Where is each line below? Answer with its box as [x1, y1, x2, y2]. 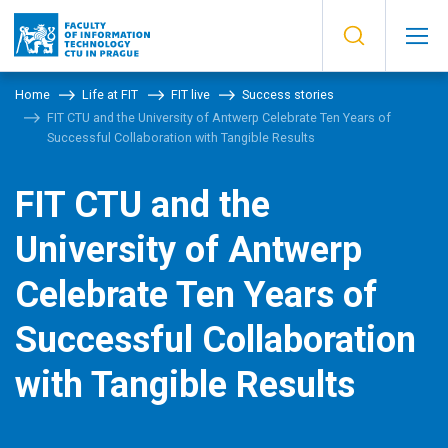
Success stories [242, 86, 335, 102]
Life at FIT [82, 86, 139, 102]
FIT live [170, 86, 210, 102]
